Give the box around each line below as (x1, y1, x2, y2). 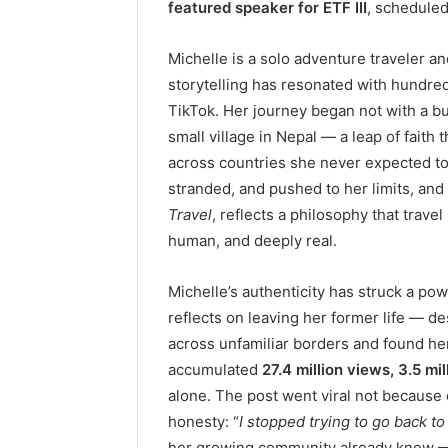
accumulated (168, 359, 262, 379)
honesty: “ (168, 411, 239, 431)
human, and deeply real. (168, 230, 337, 250)
